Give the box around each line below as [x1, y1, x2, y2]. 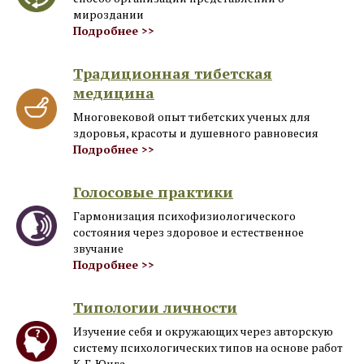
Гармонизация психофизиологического [73, 208, 296, 223]
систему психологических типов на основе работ [73, 340, 343, 355]
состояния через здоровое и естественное [73, 224, 304, 240]
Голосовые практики [73, 182, 233, 201]
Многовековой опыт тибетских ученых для [73, 109, 310, 124]
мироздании [73, 6, 144, 22]
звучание [73, 240, 123, 256]
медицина [73, 83, 154, 102]
